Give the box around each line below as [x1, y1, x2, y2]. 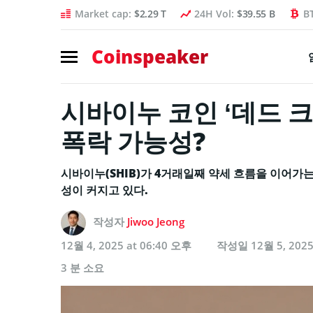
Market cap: [75, 7, 134, 20]
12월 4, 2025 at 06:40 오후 [61, 238, 191, 252]
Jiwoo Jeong [127, 214, 184, 228]
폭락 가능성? [61, 124, 205, 159]
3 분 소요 [61, 260, 104, 275]
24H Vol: [194, 7, 237, 20]
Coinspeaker [92, 43, 208, 69]
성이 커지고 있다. [61, 182, 148, 198]
